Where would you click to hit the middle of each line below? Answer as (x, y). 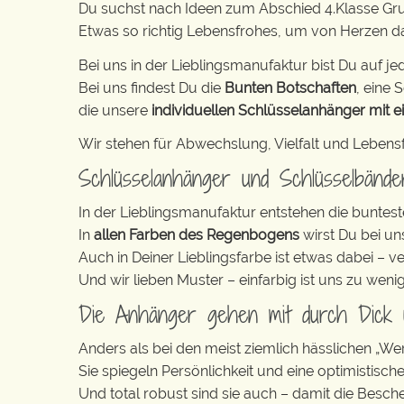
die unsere (115, 110)
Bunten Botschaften (290, 87)
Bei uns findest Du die (151, 87)
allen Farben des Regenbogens (198, 235)
